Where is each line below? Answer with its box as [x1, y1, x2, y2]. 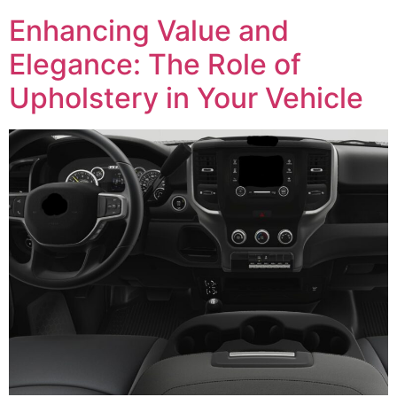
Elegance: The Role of [9, 47, 301, 82]
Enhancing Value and [9, 13, 289, 49]
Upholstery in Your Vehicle [9, 81, 363, 116]
